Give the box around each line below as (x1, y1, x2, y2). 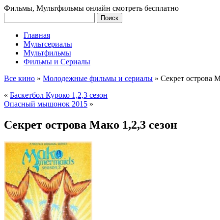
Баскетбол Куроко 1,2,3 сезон (10, 91, 108, 99)
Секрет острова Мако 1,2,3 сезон (4, 118, 177, 131)
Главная (24, 31, 50, 39)
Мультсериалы (24, 40, 72, 48)
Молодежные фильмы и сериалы (43, 74, 153, 82)
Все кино (4, 74, 35, 82)
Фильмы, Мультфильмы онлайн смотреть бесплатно (4, 4, 179, 12)
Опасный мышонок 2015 (4, 100, 87, 108)
